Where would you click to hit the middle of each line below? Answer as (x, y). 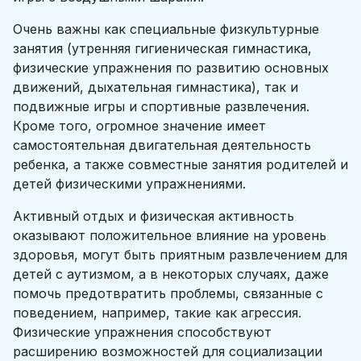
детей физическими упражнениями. (129, 184)
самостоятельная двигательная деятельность (162, 145)
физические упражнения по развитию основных (171, 68)
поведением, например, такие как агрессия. (157, 313)
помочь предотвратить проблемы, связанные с (168, 293)
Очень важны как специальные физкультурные (166, 29)
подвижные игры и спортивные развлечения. (161, 106)
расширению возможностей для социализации (168, 351)
